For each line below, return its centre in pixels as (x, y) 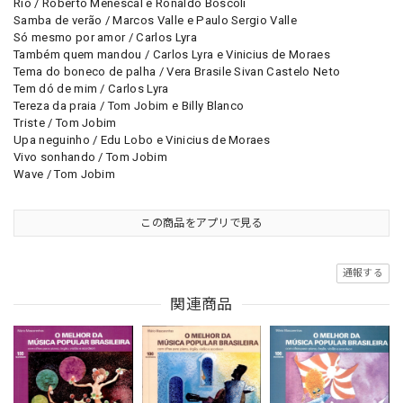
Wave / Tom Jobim (65, 175)
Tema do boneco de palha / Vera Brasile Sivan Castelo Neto (177, 72)
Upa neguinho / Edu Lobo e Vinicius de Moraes (142, 140)
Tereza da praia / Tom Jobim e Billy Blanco (129, 106)
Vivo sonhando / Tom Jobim (90, 157)
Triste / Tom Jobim (65, 123)
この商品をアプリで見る (201, 224)
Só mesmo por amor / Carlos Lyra (105, 38)
